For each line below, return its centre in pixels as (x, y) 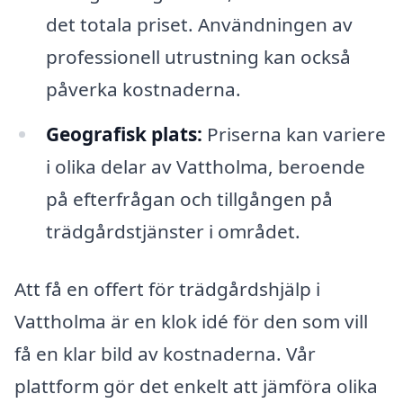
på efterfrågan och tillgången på (189, 199)
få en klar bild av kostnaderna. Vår (165, 354)
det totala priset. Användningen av (199, 25)
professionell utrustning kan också (198, 57)
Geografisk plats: (124, 134)
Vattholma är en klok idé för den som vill (191, 321)
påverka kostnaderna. (143, 90)
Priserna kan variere (294, 134)
